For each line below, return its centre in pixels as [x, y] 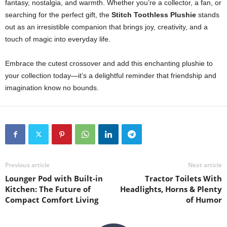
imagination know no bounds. [52, 88]
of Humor [204, 200]
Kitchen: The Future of [48, 189]
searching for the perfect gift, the [58, 15]
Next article [205, 165]
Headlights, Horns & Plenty [171, 189]
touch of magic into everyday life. [58, 39]
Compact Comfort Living [52, 200]
